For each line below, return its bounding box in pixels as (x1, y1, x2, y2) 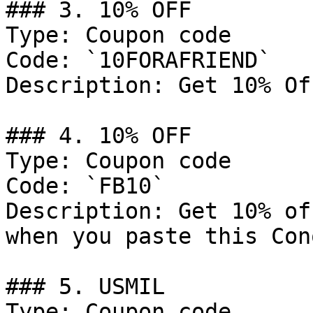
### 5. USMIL (6, 274, 165, 299)
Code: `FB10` (6, 173, 165, 198)
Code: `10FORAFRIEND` (6, 48, 271, 73)
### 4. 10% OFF (6, 123, 191, 148)
